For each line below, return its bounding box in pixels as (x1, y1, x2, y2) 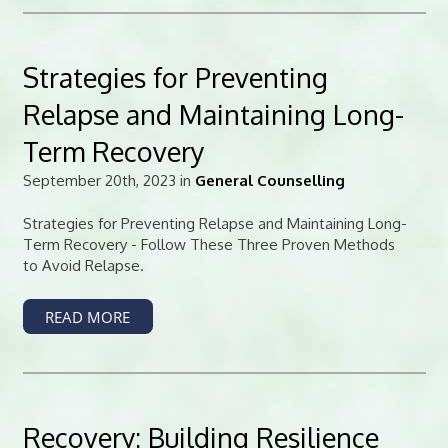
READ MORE (45, 306, 130, 326)
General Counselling (194, 170, 345, 190)
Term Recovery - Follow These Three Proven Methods (22, 235, 395, 254)
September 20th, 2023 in (22, 170, 195, 190)
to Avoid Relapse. (22, 256, 144, 275)
